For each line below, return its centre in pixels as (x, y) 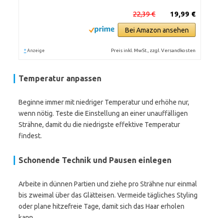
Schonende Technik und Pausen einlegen (95, 160)
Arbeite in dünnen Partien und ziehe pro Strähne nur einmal (108, 184)
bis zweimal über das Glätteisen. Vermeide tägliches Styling (108, 195)
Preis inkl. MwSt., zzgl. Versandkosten (154, 50)
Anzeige (36, 51)
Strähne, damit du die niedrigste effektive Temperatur (99, 125)
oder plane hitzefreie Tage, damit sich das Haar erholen (101, 206)
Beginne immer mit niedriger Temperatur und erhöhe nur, (104, 102)
